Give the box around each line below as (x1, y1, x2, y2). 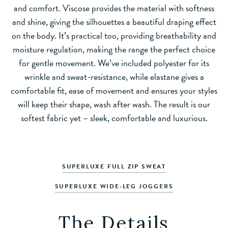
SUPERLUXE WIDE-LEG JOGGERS (54, 182, 174, 191)
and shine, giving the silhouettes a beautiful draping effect (12, 15, 216, 28)
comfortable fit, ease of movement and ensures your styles (11, 83, 217, 97)
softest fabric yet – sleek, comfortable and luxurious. (20, 111, 208, 125)
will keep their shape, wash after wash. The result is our (18, 97, 210, 111)
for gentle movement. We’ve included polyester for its (19, 56, 209, 70)
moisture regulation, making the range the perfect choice (13, 42, 215, 56)
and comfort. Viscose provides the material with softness (14, 1, 214, 15)
